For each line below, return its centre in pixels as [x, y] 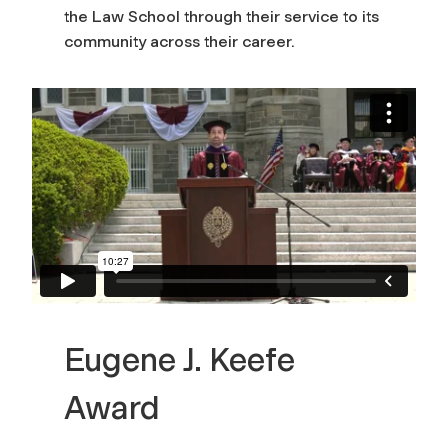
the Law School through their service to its [221, 16]
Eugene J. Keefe [179, 360]
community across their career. [179, 41]
